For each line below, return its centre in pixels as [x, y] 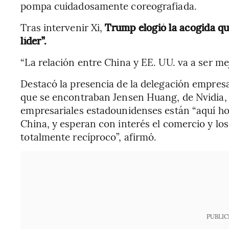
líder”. [33, 40]
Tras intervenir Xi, [63, 27]
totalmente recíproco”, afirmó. [89, 136]
